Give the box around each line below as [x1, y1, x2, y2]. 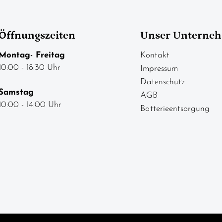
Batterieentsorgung [140, 105, 210, 113]
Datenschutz [140, 78, 185, 87]
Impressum [140, 64, 178, 73]
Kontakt [140, 51, 169, 60]
